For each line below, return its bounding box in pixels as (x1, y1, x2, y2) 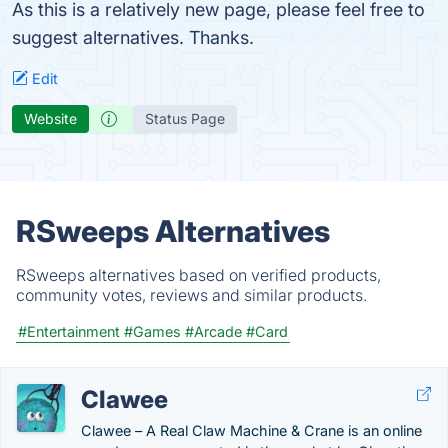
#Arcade (185, 323, 242, 340)
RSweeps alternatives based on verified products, (16, 265, 381, 285)
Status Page (145, 110, 225, 127)
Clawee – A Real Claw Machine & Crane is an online (81, 422, 422, 439)
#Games (124, 323, 181, 340)
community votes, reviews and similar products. (16, 285, 367, 305)
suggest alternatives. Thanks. (12, 27, 254, 48)
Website (24, 110, 77, 127)
